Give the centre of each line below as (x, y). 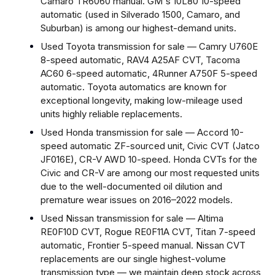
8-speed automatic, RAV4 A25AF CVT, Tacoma (140, 60)
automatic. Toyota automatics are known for (134, 87)
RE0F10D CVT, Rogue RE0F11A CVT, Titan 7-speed (148, 231)
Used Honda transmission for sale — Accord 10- (142, 132)
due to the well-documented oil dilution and (131, 186)
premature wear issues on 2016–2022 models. (137, 199)
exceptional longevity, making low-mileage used (141, 100)
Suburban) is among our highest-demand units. (138, 28)
